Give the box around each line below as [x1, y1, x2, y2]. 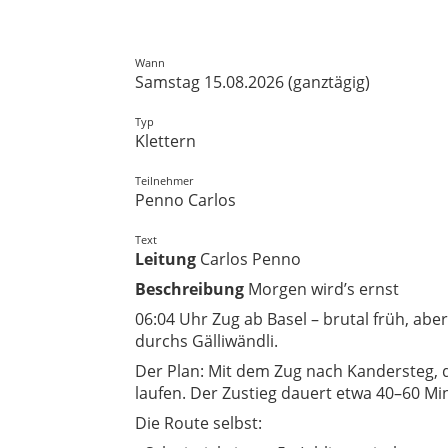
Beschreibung [135, 278, 244, 300]
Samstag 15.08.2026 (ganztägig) [135, 71, 370, 93]
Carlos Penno [196, 248, 301, 270]
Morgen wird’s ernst [244, 278, 399, 300]
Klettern [135, 130, 196, 152]
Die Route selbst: [135, 412, 262, 434]
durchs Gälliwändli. [135, 330, 278, 352]
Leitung [135, 248, 196, 270]
